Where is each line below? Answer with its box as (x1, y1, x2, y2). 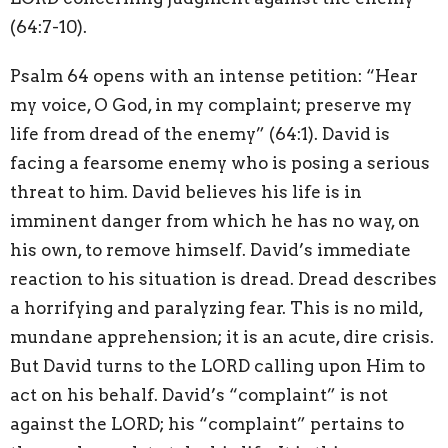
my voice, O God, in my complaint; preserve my (10, 95, 412, 116)
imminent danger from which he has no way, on (10, 211, 420, 232)
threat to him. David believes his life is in (10, 182, 362, 203)
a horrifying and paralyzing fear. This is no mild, (10, 298, 423, 319)
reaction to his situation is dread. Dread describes (10, 269, 437, 290)
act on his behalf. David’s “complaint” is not (10, 385, 388, 406)
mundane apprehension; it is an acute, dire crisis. (10, 327, 434, 348)
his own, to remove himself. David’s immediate (10, 240, 411, 261)
